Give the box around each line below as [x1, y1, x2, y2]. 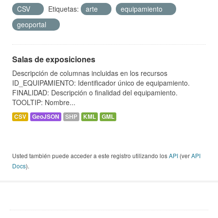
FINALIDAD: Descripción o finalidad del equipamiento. [12, 88, 178, 98]
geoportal [17, 19, 48, 30]
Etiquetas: [48, 4, 79, 14]
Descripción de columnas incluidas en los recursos [12, 68, 167, 78]
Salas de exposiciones [12, 54, 95, 65]
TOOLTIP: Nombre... [12, 97, 75, 108]
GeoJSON [32, 112, 59, 121]
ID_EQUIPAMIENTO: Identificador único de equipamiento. [12, 78, 190, 88]
